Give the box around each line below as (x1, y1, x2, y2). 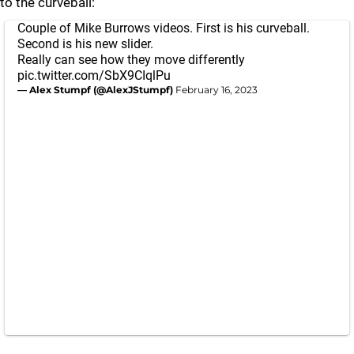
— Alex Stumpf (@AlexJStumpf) (17, 84, 175, 96)
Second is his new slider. (17, 36, 153, 51)
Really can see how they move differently (17, 52, 245, 67)
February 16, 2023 (175, 84, 258, 96)
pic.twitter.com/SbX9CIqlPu (17, 68, 171, 83)
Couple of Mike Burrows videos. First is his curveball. (17, 21, 310, 36)
